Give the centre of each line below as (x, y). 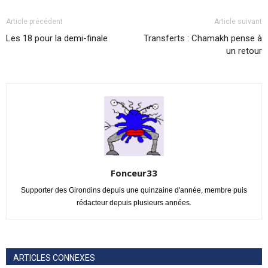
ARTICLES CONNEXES (54, 258)
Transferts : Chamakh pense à (203, 38)
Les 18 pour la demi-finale (57, 38)
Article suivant (238, 22)
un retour (244, 51)
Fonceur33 (134, 173)
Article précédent (34, 22)
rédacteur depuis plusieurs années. (134, 203)
